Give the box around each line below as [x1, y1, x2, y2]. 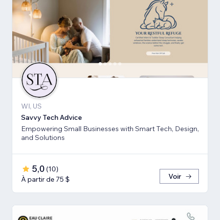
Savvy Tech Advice [21, 112, 82, 122]
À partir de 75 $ [21, 174, 70, 184]
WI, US [21, 101, 42, 110]
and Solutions [21, 133, 65, 142]
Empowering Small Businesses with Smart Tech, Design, [21, 124, 199, 133]
